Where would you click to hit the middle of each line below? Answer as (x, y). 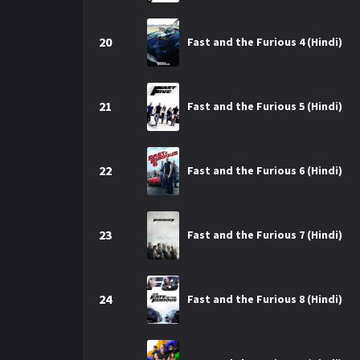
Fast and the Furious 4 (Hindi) (265, 42)
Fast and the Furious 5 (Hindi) (265, 106)
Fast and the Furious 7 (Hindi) (265, 235)
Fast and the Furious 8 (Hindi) (265, 299)
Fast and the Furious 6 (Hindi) (265, 170)
